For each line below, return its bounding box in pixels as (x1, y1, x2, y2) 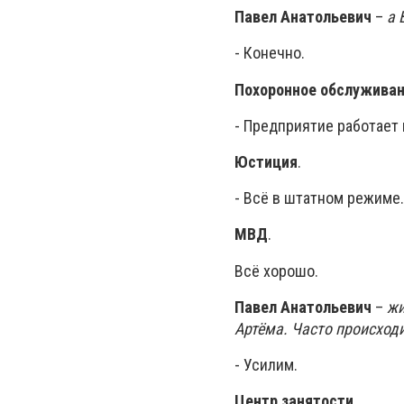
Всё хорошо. (234, 261, 318, 280)
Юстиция (234, 152, 298, 171)
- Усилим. (234, 354, 298, 374)
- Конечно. (234, 43, 305, 63)
